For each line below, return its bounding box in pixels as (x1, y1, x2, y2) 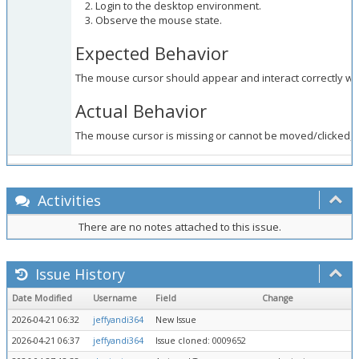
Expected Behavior (75, 41, 228, 65)
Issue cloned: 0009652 (155, 335, 246, 346)
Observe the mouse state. (95, 13, 222, 27)
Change (262, 292, 293, 304)
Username (93, 292, 137, 304)
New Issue (155, 314, 196, 325)
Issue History (31, 264, 125, 284)
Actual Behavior (75, 99, 207, 123)
